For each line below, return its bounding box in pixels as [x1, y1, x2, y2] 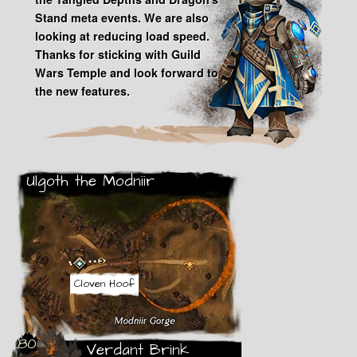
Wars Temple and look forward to [35, 64, 218, 80]
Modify [181, 260, 212, 276]
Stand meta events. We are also [35, 9, 209, 25]
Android [280, 260, 316, 276]
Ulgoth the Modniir [26, 171, 155, 193]
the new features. [35, 82, 130, 99]
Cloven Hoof [74, 277, 135, 292]
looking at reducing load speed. [35, 27, 210, 44]
